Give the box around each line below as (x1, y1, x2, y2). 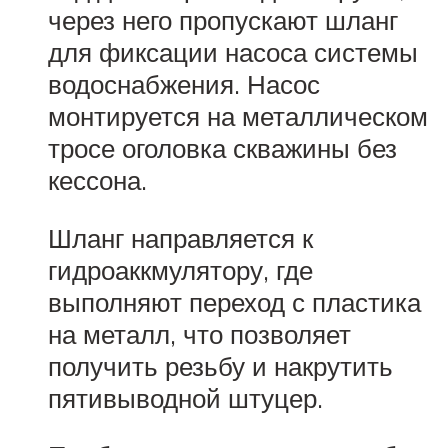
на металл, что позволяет (48, 317, 351, 350)
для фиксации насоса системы (48, 36, 418, 69)
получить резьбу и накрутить (48, 349, 393, 382)
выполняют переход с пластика (48, 285, 421, 318)
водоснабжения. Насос (48, 68, 320, 101)
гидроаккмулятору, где (48, 253, 313, 286)
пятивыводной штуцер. (48, 381, 323, 414)
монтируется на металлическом (48, 100, 428, 133)
